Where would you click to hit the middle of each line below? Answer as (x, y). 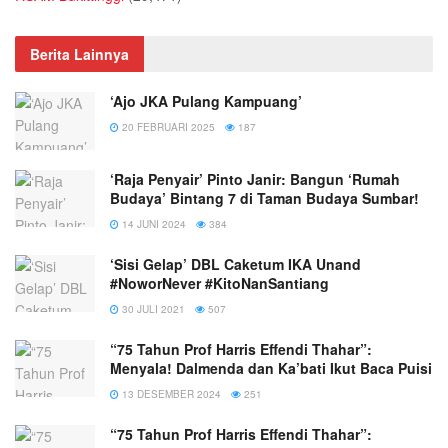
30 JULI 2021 (152, 308)
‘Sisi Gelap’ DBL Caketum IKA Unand (235, 263)
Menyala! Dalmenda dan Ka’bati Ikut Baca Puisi (271, 367)
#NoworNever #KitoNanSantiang (219, 282)
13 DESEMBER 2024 (170, 393)
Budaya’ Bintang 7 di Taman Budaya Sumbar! (264, 197)
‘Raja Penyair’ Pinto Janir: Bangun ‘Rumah (255, 178)
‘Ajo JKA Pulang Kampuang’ (206, 101)
